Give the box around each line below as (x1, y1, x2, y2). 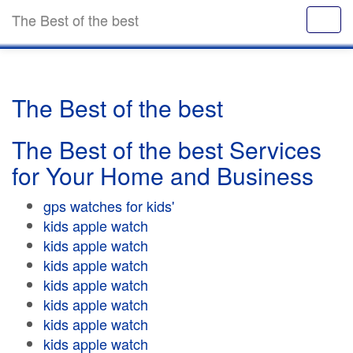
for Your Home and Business (12, 158, 314, 192)
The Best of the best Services (12, 132, 321, 166)
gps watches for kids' (43, 195, 174, 216)
